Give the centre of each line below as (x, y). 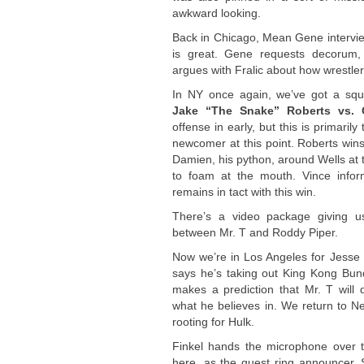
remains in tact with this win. (244, 192)
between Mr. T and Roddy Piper (253, 232)
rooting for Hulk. (213, 322)
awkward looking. (217, 13)
